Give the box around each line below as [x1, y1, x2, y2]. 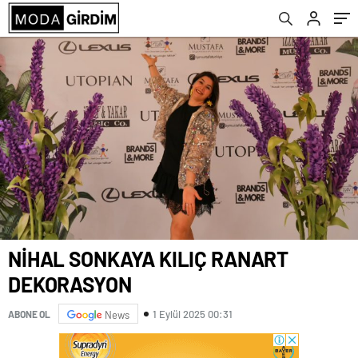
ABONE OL [8, 308, 50, 320]
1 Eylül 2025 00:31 [153, 307, 233, 320]
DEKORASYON [8, 272, 132, 297]
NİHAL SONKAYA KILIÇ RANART [8, 246, 289, 272]
